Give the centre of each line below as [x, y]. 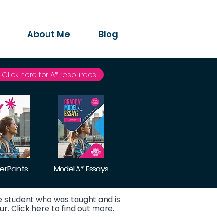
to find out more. [82, 209]
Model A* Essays [81, 169]
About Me [49, 34]
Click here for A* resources [49, 74]
